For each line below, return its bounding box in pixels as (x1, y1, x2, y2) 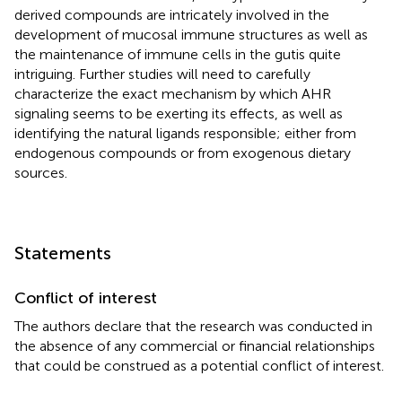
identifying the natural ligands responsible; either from (14, 125, 356, 143)
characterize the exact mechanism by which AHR (14, 85, 331, 103)
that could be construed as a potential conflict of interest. (14, 357, 384, 375)
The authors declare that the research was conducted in (14, 318, 372, 336)
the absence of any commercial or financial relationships (14, 337, 375, 355)
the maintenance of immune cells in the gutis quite (14, 46, 341, 64)
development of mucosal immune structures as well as (14, 26, 368, 44)
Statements (14, 242, 111, 265)
